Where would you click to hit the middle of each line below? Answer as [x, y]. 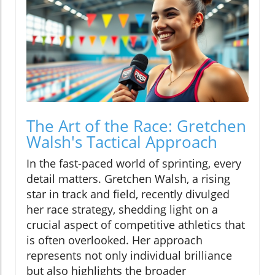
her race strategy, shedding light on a [122, 210]
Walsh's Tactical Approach [122, 142]
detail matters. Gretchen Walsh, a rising [128, 179]
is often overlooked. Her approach [114, 240]
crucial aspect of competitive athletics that [136, 225]
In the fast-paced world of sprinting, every [134, 164]
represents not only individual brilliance [129, 256]
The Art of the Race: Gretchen [136, 126]
